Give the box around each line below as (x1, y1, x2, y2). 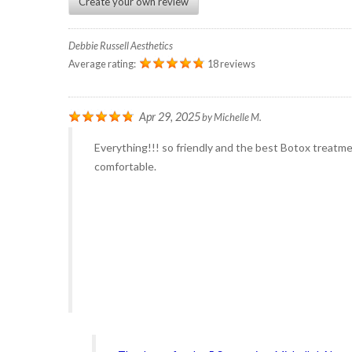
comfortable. (94, 159, 156, 173)
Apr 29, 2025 (139, 110, 200, 123)
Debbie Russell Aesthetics (68, 39, 173, 52)
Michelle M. (214, 111, 262, 123)
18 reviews (207, 57, 255, 70)
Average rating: (68, 57, 137, 70)
